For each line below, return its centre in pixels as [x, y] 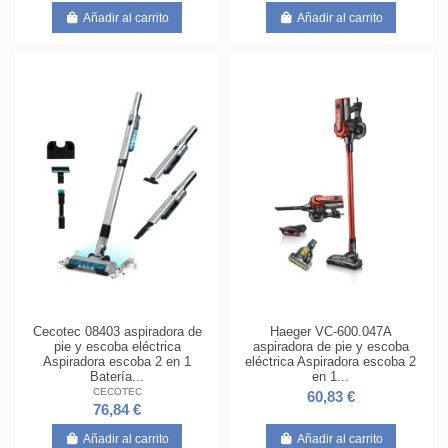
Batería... [117, 376]
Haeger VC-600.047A [330, 331]
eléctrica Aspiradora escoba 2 [331, 361]
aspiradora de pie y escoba [330, 346]
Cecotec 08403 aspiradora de [117, 331]
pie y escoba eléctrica [117, 346]
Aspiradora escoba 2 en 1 [117, 361]
